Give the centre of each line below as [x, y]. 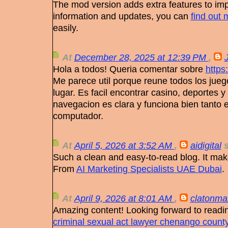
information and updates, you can [122, 16]
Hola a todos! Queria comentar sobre [129, 69]
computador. [78, 116]
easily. [65, 28]
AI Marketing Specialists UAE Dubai [149, 169]
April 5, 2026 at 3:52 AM [124, 146]
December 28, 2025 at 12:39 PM [141, 58]
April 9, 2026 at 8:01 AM [124, 198]
